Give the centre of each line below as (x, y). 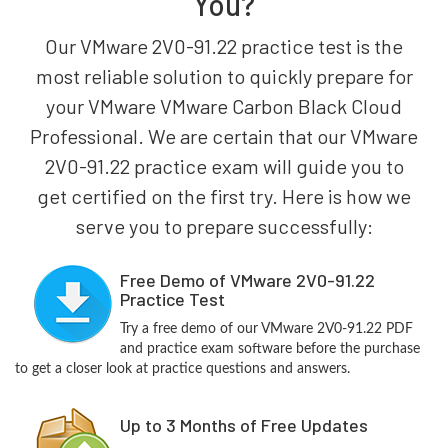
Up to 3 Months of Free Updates (243, 425)
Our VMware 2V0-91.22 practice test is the (224, 46)
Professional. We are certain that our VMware (224, 136)
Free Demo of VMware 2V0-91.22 (247, 280)
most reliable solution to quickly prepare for (224, 76)
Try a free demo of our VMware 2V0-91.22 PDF (266, 329)
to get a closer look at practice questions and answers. (182, 369)
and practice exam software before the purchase (269, 349)
